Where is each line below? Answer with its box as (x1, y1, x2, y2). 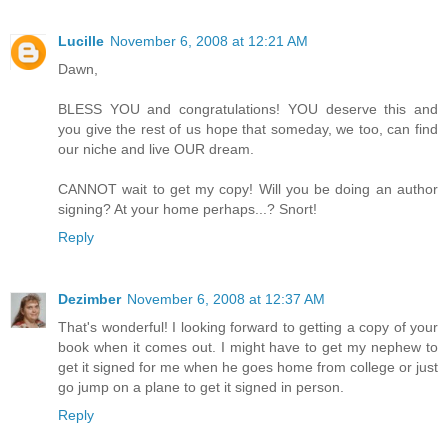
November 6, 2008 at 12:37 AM (127, 290, 325, 307)
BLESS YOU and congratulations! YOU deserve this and (58, 100, 438, 117)
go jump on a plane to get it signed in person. (58, 378, 344, 395)
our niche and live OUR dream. (58, 140, 254, 157)
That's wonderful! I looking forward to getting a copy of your (58, 318, 438, 335)
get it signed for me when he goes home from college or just (58, 358, 438, 375)
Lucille (58, 32, 104, 49)
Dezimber (58, 290, 121, 307)
